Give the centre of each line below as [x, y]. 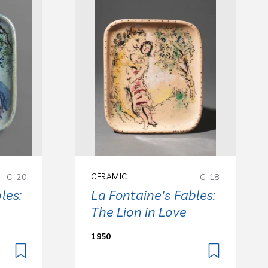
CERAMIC [109, 177]
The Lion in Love [139, 212]
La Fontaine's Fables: [153, 195]
